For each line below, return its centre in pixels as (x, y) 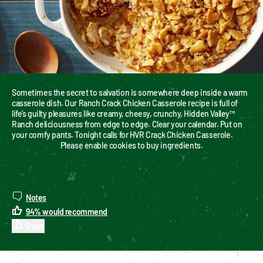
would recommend (75, 211)
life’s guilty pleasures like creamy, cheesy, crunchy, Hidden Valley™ (123, 113)
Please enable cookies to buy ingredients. (131, 145)
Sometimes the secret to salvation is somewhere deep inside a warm (130, 92)
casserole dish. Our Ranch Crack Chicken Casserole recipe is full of (125, 103)
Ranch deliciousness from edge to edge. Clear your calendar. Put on (127, 124)
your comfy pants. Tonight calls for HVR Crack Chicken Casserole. (122, 134)
